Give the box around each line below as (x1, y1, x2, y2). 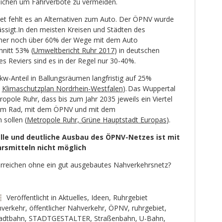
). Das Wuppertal (122, 84, 175, 94)
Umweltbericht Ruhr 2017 (33, 46, 114, 55)
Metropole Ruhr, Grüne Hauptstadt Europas (26, 115, 166, 125)
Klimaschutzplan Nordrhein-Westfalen (1, 84, 123, 94)
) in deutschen (114, 46, 160, 55)
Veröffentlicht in (6, 193, 58, 203)
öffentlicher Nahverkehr (29, 203, 105, 213)
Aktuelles (58, 193, 87, 203)
